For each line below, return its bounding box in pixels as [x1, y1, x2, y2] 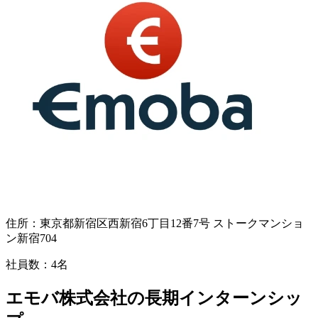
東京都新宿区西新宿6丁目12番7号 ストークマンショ [40, 217, 304, 230]
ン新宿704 [6, 232, 57, 245]
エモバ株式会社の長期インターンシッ [6, 289, 302, 308]
